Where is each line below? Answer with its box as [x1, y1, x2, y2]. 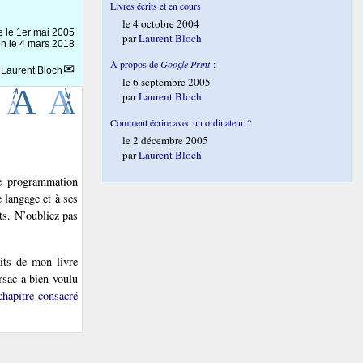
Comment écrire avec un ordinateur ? [110, 116, 252, 129]
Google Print [160, 58, 211, 70]
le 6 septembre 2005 [122, 75, 211, 89]
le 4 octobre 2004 [122, 16, 200, 31]
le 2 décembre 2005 [122, 133, 209, 147]
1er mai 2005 [16, 27, 75, 38]
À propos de [110, 58, 161, 70]
